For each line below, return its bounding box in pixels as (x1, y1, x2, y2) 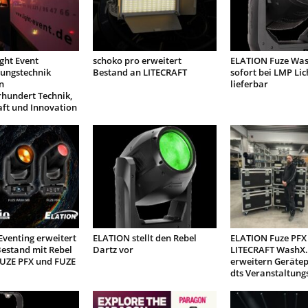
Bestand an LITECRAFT (92, 66, 187, 78)
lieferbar (230, 78, 268, 90)
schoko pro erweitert (92, 54, 181, 67)
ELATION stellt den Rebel (92, 232, 197, 244)
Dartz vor (92, 243, 133, 256)
